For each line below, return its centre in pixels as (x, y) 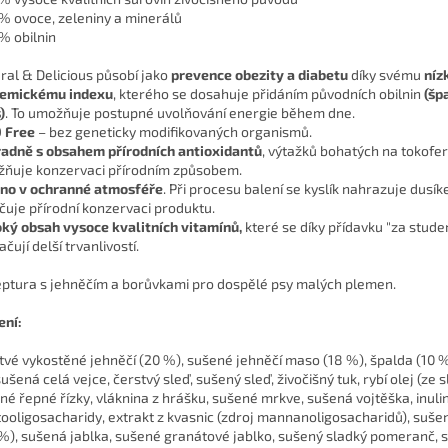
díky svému (387, 75)
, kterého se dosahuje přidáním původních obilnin (268, 94)
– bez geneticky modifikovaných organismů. (175, 132)
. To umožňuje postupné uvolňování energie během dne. (180, 113)
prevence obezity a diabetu (259, 75)
